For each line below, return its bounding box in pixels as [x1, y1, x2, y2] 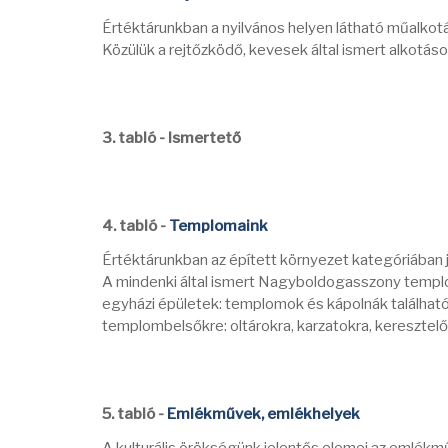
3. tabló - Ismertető [102, 129, 241, 147]
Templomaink [169, 217, 268, 235]
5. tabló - [102, 405, 167, 423]
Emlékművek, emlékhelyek [167, 405, 360, 423]
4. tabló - [102, 217, 169, 235]
